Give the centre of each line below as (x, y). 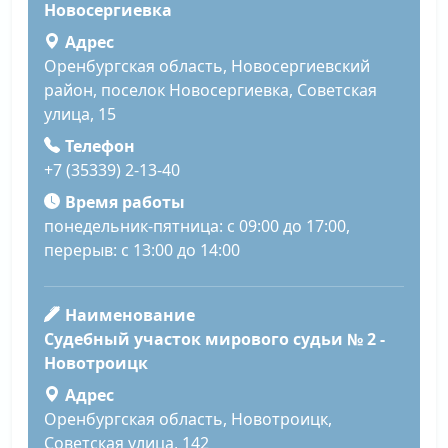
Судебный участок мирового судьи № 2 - (214, 338)
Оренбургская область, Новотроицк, (188, 418)
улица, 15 (80, 113)
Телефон (99, 145)
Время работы (124, 201)
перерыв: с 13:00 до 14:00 (142, 249)
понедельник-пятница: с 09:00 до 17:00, (197, 225)
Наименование (129, 314)
